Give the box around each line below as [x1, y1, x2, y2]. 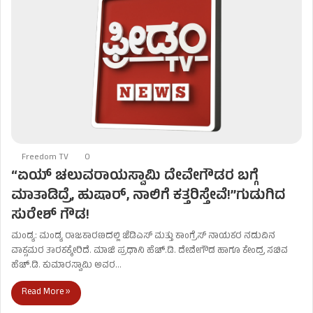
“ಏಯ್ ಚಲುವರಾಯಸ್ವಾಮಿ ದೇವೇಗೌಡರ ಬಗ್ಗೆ [11, 165, 259, 189]
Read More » [22, 284, 71, 300]
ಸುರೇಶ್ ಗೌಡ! [11, 204, 89, 228]
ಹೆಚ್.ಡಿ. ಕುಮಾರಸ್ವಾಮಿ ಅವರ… [11, 258, 122, 274]
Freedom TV [22, 150, 68, 165]
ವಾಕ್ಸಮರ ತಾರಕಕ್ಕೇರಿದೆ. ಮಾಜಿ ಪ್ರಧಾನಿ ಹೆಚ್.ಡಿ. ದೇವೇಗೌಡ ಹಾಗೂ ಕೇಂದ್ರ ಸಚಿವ [11, 243, 288, 259]
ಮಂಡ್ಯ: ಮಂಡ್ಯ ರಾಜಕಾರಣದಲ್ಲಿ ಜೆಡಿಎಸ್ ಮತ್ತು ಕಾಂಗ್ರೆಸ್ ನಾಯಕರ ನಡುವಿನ [11, 228, 275, 245]
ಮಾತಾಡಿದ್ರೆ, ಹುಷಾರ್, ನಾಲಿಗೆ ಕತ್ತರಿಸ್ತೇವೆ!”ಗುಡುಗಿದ [11, 184, 286, 208]
